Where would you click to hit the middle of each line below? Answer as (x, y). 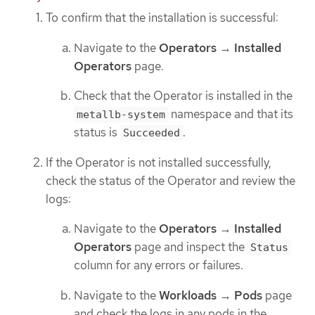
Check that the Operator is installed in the (183, 96)
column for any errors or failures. (159, 265)
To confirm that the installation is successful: (162, 18)
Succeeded (152, 133)
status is (97, 133)
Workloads (188, 295)
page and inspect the (189, 247)
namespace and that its (231, 114)
